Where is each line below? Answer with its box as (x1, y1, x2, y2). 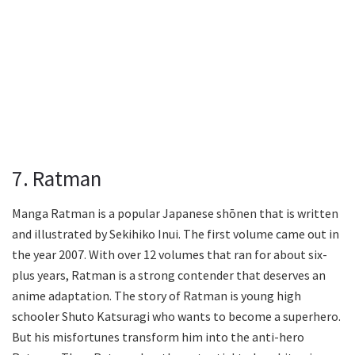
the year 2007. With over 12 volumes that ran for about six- (12, 246, 327, 263)
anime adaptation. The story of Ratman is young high (12, 288, 301, 304)
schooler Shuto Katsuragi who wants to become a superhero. (12, 308, 341, 325)
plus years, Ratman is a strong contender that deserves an (12, 267, 326, 284)
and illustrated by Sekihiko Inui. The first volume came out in (12, 226, 339, 242)
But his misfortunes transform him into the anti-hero (12, 329, 304, 345)
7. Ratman (12, 164, 101, 192)
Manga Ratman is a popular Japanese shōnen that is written (12, 205, 338, 222)
